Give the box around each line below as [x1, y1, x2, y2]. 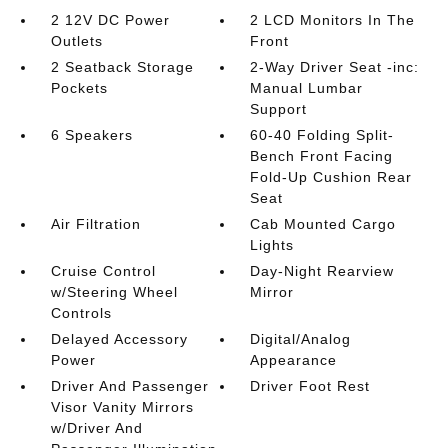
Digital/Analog [250, 331, 352, 348]
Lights [250, 237, 295, 254]
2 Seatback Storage [50, 59, 194, 76]
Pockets [50, 80, 108, 97]
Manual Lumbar [250, 80, 364, 97]
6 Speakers [50, 127, 133, 144]
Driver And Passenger [50, 378, 209, 395]
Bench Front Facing [250, 148, 394, 165]
